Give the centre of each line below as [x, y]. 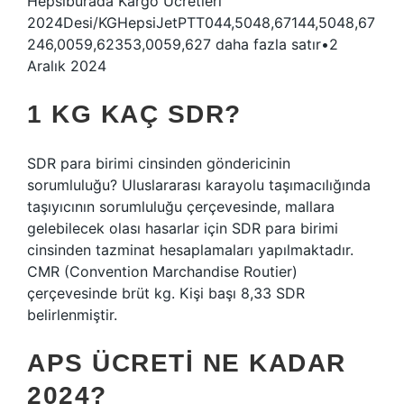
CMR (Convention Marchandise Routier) [162, 271]
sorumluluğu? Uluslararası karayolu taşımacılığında [199, 185]
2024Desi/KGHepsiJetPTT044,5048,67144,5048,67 [201, 23]
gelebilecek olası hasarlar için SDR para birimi [183, 228]
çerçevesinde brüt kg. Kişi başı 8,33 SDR [166, 293]
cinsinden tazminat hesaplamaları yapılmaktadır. [190, 250]
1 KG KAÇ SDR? [134, 114]
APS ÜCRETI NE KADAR [187, 363]
